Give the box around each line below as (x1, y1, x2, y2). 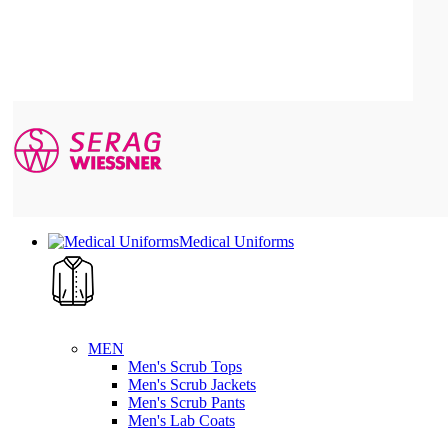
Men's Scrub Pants (128, 393, 245, 411)
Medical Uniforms (179, 232, 294, 250)
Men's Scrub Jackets (128, 375, 256, 393)
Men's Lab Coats (128, 411, 235, 429)
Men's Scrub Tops (128, 357, 242, 375)
